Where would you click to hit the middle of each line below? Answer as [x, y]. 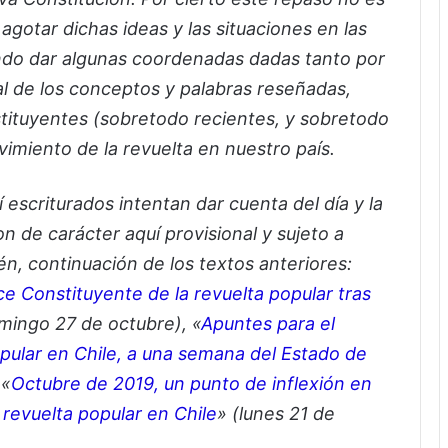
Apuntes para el [268, 323]
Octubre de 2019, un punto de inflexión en [191, 383]
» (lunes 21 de [276, 413]
